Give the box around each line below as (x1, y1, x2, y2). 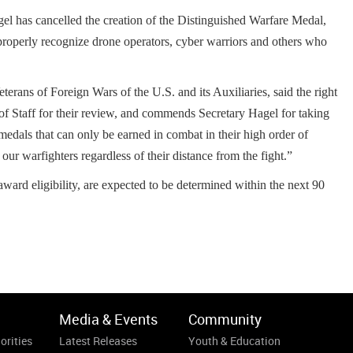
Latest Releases (58, 333, 137, 348)
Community (188, 310, 262, 329)
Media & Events (58, 310, 158, 329)
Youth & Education (188, 333, 281, 348)
